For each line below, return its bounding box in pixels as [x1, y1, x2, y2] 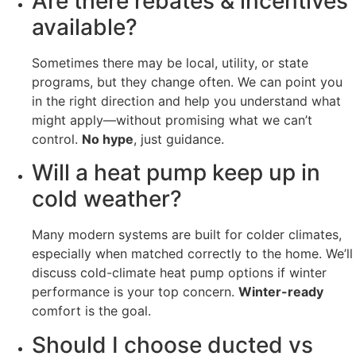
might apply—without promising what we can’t [32, 112, 312, 129]
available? [32, 14, 137, 41]
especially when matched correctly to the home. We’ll [32, 246, 353, 262]
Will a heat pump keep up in [32, 159, 320, 187]
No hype [82, 131, 133, 148]
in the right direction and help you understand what [32, 93, 341, 110]
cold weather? [32, 185, 182, 213]
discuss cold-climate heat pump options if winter [32, 265, 327, 281]
